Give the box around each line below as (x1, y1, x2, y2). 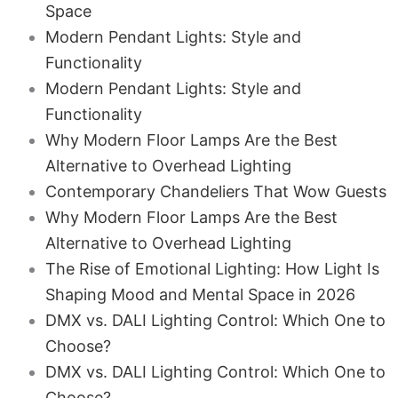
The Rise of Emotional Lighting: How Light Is (44, 259, 379, 278)
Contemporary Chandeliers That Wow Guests (44, 182, 386, 201)
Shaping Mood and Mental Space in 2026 (44, 285, 355, 304)
